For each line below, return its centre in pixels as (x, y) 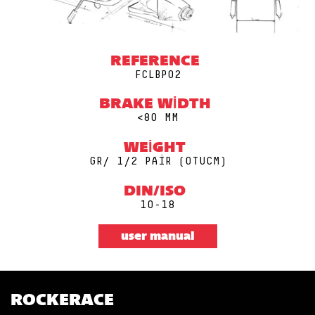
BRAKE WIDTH (155, 105)
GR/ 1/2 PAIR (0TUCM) (157, 161)
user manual (157, 237)
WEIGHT (155, 148)
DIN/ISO (155, 192)
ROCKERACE (62, 302)
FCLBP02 (157, 74)
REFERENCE (155, 62)
